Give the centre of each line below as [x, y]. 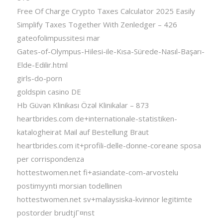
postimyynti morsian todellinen [69, 185]
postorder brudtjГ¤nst [56, 212]
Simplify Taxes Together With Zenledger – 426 [97, 24]
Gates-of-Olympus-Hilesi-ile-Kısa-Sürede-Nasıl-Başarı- [111, 51]
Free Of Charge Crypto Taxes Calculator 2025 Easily [106, 11]
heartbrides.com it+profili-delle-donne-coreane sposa [109, 145]
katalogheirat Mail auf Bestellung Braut [83, 132]
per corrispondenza [50, 159]
